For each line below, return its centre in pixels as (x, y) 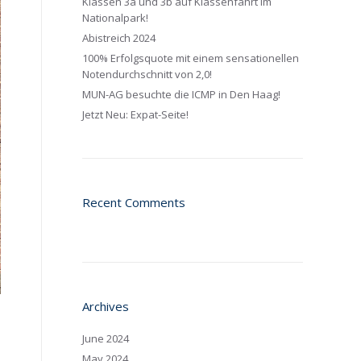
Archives (106, 306)
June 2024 (106, 338)
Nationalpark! (115, 18)
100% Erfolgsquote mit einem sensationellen (191, 58)
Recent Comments (134, 202)
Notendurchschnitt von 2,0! (147, 74)
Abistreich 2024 (119, 38)
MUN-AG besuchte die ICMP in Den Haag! (181, 94)
